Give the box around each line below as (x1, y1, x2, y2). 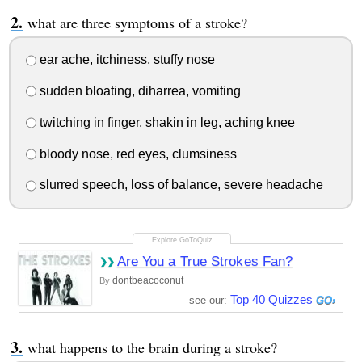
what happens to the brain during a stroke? (27, 338, 277, 358)
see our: (189, 294, 231, 307)
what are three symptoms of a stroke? (27, 12, 247, 32)
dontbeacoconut (112, 275, 183, 287)
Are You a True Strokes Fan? (116, 254, 293, 270)
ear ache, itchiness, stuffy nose (36, 53, 215, 67)
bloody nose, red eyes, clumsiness (36, 146, 237, 161)
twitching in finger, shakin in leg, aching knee (36, 115, 295, 129)
